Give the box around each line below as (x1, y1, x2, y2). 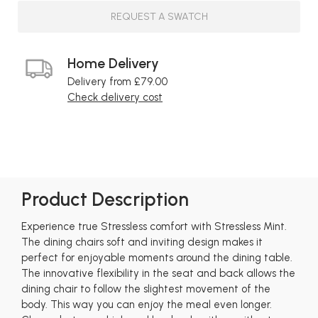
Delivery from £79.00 (67, 75, 168, 89)
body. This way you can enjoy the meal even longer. (21, 297, 272, 311)
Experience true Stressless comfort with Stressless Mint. (21, 219, 287, 233)
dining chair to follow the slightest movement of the (21, 282, 270, 295)
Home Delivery (67, 54, 159, 72)
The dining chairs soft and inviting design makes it (21, 235, 263, 248)
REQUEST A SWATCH (110, 10, 208, 23)
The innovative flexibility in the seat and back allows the (21, 266, 295, 280)
